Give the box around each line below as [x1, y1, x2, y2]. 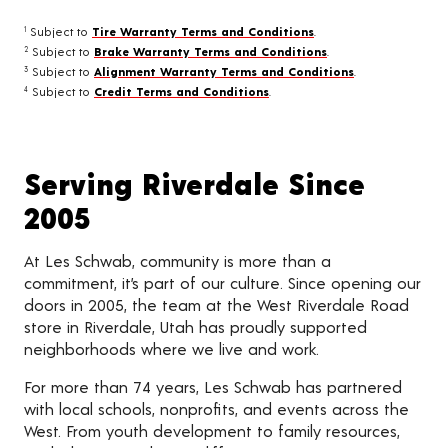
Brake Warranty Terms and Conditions [94, 44, 327, 59]
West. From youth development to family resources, [24, 421, 400, 441]
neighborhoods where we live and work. [24, 339, 319, 359]
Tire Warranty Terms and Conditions [92, 24, 314, 39]
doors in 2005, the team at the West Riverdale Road [24, 295, 409, 315]
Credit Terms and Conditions [94, 84, 269, 99]
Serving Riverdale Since [24, 165, 365, 202]
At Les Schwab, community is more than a [24, 251, 331, 271]
